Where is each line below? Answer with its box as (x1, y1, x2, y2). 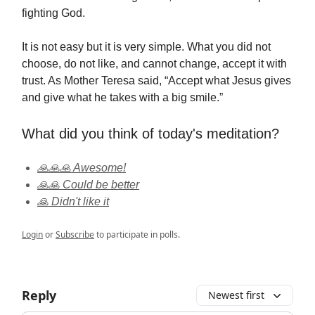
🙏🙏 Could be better (37, 179, 139, 191)
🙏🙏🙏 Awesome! (37, 162, 126, 174)
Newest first (208, 288, 264, 302)
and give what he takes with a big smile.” (22, 91, 223, 104)
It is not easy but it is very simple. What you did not (22, 41, 271, 53)
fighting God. (22, 7, 85, 20)
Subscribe (56, 229, 94, 241)
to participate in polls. (94, 229, 180, 241)
